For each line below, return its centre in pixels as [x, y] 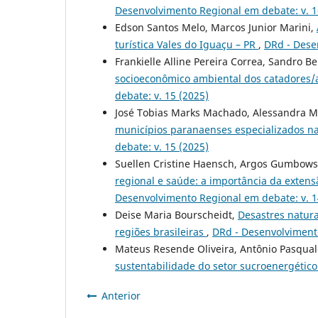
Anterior [121, 295]
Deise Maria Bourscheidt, [176, 214]
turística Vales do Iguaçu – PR [187, 44]
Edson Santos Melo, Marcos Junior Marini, [216, 27]
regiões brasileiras [161, 231]
